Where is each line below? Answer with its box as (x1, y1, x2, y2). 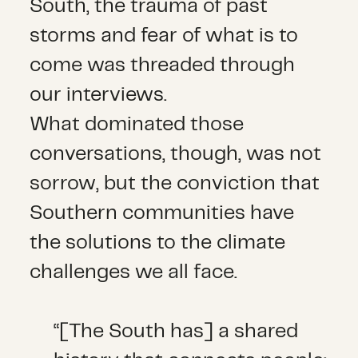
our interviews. (30, 85, 168, 105)
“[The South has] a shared (54, 321, 299, 341)
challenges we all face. (30, 262, 238, 282)
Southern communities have (30, 203, 295, 223)
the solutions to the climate (30, 233, 286, 253)
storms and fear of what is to (30, 26, 299, 46)
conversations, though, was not (30, 144, 322, 164)
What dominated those (30, 114, 245, 134)
